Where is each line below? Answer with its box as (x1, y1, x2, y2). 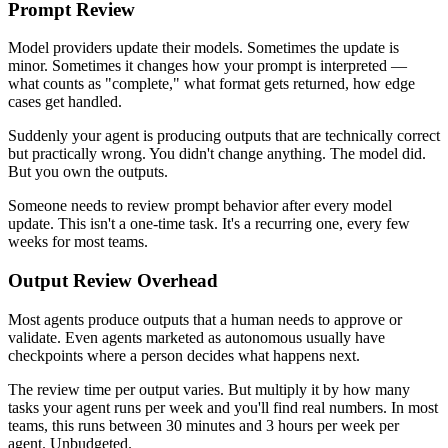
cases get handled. (8, 93, 122, 111)
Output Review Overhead (8, 269, 218, 291)
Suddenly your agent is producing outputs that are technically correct (8, 127, 440, 145)
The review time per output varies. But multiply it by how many (8, 380, 410, 398)
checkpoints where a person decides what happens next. (8, 346, 360, 364)
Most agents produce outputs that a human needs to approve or (8, 310, 402, 328)
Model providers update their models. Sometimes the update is (8, 39, 399, 57)
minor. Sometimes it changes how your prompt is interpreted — (8, 57, 407, 75)
